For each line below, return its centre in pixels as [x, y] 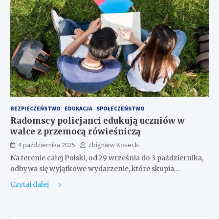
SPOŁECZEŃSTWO [120, 108]
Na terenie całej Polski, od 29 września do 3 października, [107, 158]
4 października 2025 [46, 144]
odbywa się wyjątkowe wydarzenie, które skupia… [95, 168]
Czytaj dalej [30, 184]
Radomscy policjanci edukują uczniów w [97, 120]
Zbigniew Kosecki [114, 144]
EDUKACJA [78, 108]
